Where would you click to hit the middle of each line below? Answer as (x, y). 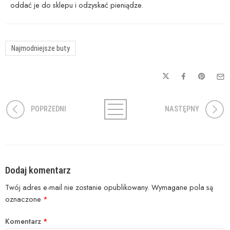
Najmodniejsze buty (41, 48)
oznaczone (24, 199)
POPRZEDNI (49, 109)
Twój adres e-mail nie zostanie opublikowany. (77, 187)
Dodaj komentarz (38, 170)
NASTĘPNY (182, 109)
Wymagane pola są (182, 187)
